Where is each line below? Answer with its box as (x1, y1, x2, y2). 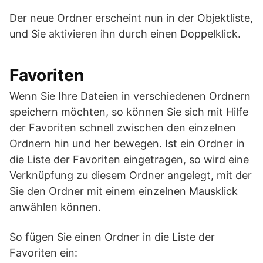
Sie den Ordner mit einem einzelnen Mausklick (9, 185, 238, 197)
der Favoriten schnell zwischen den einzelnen (9, 122, 236, 134)
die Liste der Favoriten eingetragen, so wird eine (9, 153, 249, 166)
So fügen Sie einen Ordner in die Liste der (9, 231, 215, 243)
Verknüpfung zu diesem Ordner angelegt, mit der (9, 169, 252, 181)
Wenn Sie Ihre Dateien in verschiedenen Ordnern (9, 90, 251, 102)
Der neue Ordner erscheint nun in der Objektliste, (9, 12, 253, 24)
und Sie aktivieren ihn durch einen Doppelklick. (9, 28, 241, 40)
